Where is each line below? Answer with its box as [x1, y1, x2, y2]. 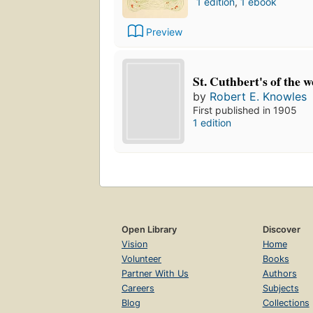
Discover [262, 224, 300, 235]
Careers [122, 283, 154, 294]
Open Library [122, 224, 177, 235]
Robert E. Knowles [210, 89, 307, 104]
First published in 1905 [193, 104, 298, 117]
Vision [122, 239, 147, 250]
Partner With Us [122, 268, 189, 279]
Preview [146, 26, 182, 38]
